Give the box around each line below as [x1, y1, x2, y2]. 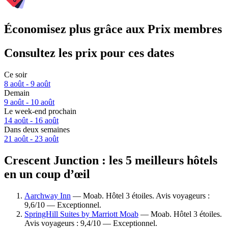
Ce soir [4, 70, 27, 79]
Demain [4, 89, 30, 98]
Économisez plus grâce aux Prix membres [4, 22, 222, 36]
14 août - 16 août [4, 116, 59, 125]
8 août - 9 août [4, 79, 50, 89]
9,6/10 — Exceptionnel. [24, 200, 101, 209]
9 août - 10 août [4, 98, 54, 107]
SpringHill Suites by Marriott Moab [24, 209, 138, 218]
